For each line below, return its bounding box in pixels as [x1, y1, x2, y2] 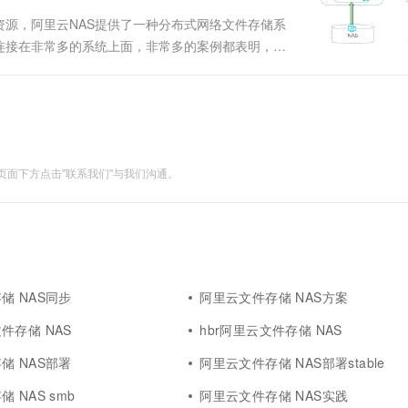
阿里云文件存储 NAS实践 [199, 386, 349, 404]
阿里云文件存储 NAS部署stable [199, 353, 385, 372]
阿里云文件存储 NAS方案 [199, 288, 349, 306]
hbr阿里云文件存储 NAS [199, 321, 342, 339]
